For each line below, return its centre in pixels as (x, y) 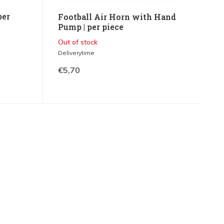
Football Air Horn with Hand (117, 17)
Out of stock (77, 42)
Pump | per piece (90, 27)
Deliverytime (76, 53)
